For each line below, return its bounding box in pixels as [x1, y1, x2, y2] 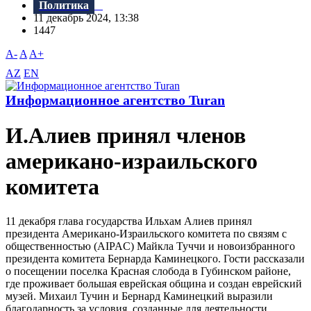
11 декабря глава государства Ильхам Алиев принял [6, 215, 252, 227]
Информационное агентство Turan [6, 92, 225, 108]
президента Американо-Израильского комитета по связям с [6, 227, 287, 239]
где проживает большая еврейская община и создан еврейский [6, 277, 302, 289]
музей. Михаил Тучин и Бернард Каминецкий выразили [6, 289, 273, 302]
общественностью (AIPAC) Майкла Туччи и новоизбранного [6, 239, 295, 252]
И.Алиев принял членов [6, 123, 246, 149]
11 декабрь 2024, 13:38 [33, 12, 147, 24]
